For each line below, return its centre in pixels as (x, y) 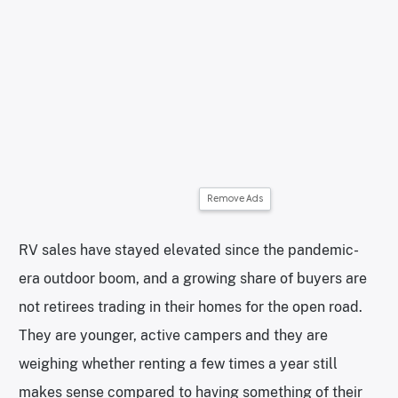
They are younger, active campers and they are (173, 336)
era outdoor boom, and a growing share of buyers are (193, 279)
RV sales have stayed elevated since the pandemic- (189, 251)
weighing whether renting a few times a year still (178, 364)
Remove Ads (235, 199)
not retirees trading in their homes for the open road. (191, 307)
